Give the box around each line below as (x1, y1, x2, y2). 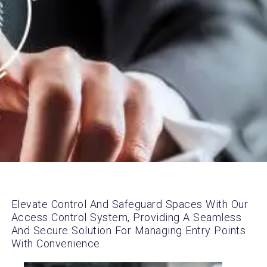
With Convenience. (11, 237, 103, 250)
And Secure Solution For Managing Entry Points (11, 224, 246, 237)
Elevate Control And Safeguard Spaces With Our (11, 198, 249, 210)
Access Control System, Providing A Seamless (11, 211, 242, 223)
